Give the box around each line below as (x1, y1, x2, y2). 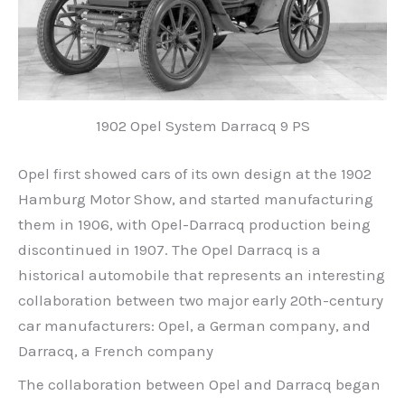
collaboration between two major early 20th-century (18, 291, 383, 310)
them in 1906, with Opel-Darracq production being (18, 215, 371, 234)
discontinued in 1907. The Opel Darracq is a (18, 240, 321, 259)
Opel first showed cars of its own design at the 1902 (18, 165, 372, 184)
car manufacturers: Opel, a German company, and (18, 316, 371, 335)
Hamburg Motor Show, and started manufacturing (18, 190, 373, 209)
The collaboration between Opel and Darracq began (18, 374, 381, 393)
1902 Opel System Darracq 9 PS (95, 116, 310, 135)
